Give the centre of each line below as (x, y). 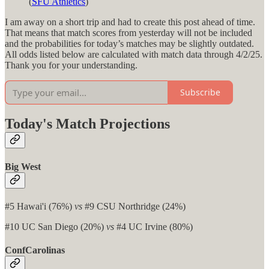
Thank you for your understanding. (71, 65)
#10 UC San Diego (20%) (56, 226)
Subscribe (200, 92)
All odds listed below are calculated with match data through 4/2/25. (134, 54)
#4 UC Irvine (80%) (153, 226)
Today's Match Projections (87, 124)
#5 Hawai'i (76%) (40, 206)
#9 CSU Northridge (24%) (134, 206)
